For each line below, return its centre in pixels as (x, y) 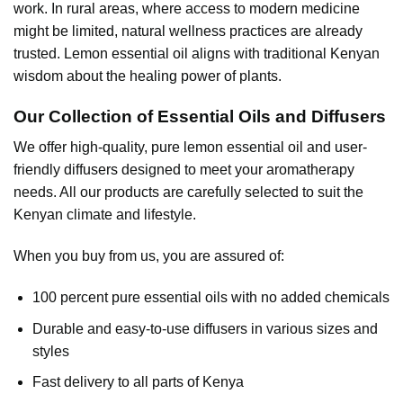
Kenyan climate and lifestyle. (105, 215)
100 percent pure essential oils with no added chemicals (210, 297)
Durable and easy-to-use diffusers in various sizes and (205, 328)
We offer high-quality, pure (97, 148)
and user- (337, 148)
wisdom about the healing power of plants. (148, 76)
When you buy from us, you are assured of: (149, 256)
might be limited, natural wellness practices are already (188, 31)
